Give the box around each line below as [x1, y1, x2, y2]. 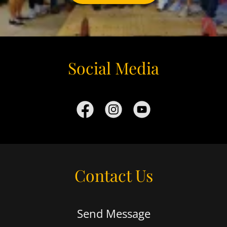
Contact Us [74, 164, 153, 186]
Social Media [68, 57, 159, 79]
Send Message [77, 206, 150, 221]
